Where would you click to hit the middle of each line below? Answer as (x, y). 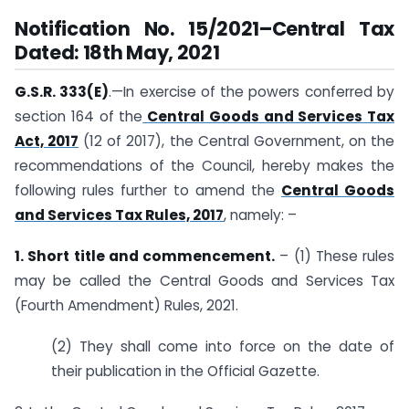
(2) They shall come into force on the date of (223, 347)
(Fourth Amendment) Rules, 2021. (126, 306)
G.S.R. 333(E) (62, 92)
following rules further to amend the (148, 191)
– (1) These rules (335, 257)
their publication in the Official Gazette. (185, 372)
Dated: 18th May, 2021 (117, 52)
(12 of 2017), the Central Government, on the (237, 142)
